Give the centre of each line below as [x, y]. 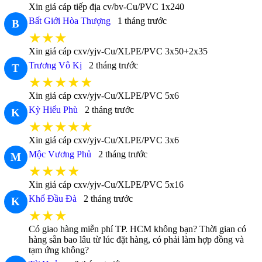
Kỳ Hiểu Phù [53, 110]
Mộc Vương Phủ [60, 154]
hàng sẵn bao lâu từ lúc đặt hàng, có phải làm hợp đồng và [136, 240]
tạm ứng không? [58, 250]
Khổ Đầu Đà [52, 199]
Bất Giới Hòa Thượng [69, 21]
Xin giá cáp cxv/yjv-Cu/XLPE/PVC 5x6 [104, 96]
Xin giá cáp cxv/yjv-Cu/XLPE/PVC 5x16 [106, 185]
